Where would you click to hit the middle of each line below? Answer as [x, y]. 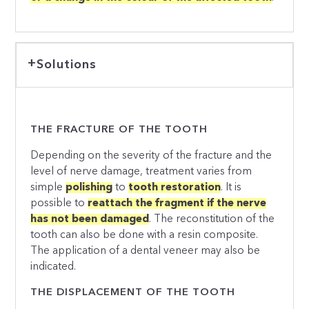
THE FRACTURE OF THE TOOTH [119, 130]
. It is [231, 187]
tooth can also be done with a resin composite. [144, 235]
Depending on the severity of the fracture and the [151, 156]
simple [48, 187]
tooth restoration [175, 187]
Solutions [66, 64]
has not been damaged [90, 219]
